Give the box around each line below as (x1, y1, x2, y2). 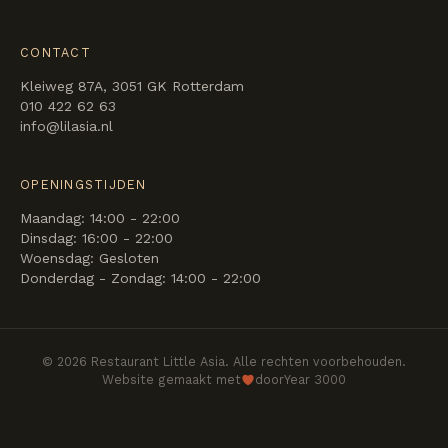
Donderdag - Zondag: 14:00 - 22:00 (20, 269, 261, 286)
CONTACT (20, 44, 91, 60)
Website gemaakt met (102, 371, 241, 387)
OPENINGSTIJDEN (20, 176, 147, 192)
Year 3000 (284, 371, 346, 387)
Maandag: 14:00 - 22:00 (20, 209, 180, 226)
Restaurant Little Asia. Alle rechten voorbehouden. (91, 353, 406, 369)
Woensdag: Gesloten (20, 249, 159, 266)
